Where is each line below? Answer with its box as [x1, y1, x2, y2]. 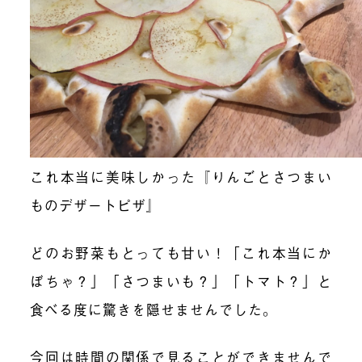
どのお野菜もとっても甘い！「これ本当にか [30, 242, 332, 263]
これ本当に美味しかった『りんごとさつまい [30, 166, 332, 187]
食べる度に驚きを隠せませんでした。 [30, 298, 278, 319]
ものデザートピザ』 [30, 194, 162, 215]
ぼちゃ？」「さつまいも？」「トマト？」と [30, 270, 332, 291]
